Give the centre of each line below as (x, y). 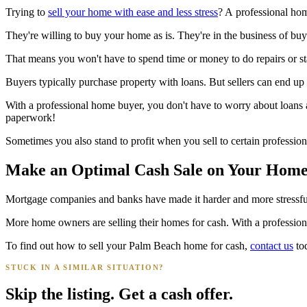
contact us (272, 245)
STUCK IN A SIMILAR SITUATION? (85, 267)
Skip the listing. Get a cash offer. (119, 294)
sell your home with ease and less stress (133, 12)
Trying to (27, 12)
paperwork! (30, 117)
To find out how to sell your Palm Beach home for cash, (128, 245)
